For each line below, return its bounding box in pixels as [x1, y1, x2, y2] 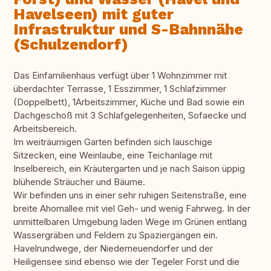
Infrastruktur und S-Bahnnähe [13, 21, 243, 39]
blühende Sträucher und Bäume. [13, 176, 145, 188]
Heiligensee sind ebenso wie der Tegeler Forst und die [13, 256, 240, 268]
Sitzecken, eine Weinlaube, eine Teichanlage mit [13, 149, 212, 162]
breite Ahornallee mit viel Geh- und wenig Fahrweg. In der [13, 203, 250, 215]
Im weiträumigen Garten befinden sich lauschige [13, 136, 212, 148]
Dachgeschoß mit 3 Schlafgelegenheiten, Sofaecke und [13, 109, 246, 122]
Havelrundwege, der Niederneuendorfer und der [13, 243, 213, 255]
